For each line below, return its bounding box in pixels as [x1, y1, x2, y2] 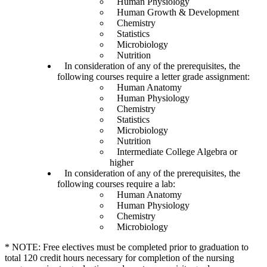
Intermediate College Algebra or [110, 147, 237, 157]
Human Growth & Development [110, 7, 239, 18]
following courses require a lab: [57, 179, 175, 190]
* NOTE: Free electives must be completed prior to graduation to [5, 242, 249, 253]
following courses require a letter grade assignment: [57, 72, 250, 82]
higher [110, 157, 133, 168]
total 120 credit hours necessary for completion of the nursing [5, 253, 234, 263]
